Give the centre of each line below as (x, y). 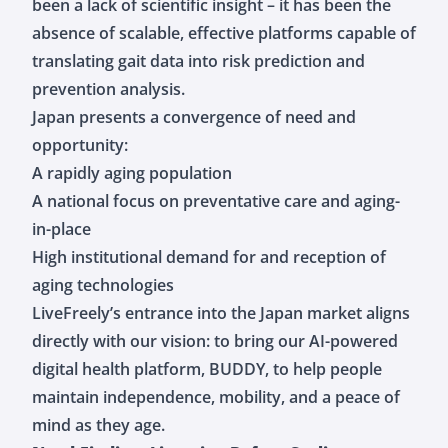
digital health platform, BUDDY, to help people (207, 368)
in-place (61, 228)
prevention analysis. (108, 88)
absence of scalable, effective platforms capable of (224, 32)
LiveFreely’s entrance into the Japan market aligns (221, 312)
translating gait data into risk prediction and (198, 60)
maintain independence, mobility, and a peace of (216, 396)
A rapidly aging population (132, 172)
